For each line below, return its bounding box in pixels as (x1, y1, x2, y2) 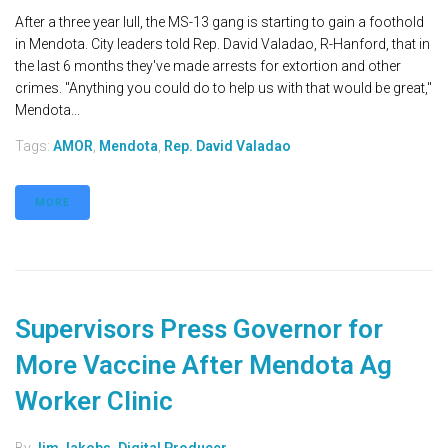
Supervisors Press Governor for (15, 314, 383, 345)
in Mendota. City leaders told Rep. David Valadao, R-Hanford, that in (15, 36, 430, 53)
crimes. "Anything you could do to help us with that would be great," (15, 80, 432, 97)
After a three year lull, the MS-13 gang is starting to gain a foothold (15, 14, 424, 31)
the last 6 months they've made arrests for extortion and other (15, 58, 401, 75)
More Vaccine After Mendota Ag (15, 350, 392, 381)
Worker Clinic (15, 386, 173, 417)
